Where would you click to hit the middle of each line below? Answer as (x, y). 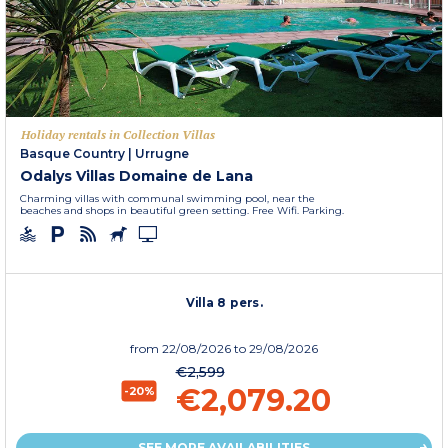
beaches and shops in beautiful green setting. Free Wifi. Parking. (182, 210)
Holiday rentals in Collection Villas (118, 134)
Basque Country (72, 153)
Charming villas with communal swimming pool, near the (167, 198)
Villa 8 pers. (224, 302)
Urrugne (162, 153)
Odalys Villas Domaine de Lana (136, 175)
